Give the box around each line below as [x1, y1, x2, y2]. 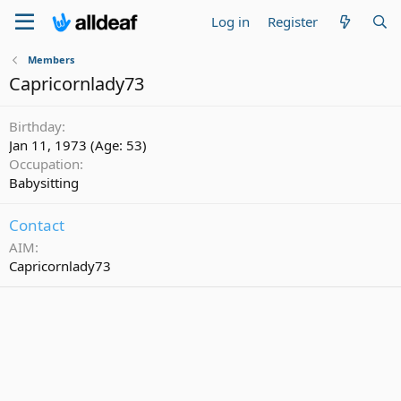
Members [27, 53, 74, 66]
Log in [211, 13, 251, 30]
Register [268, 13, 319, 30]
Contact [9, 215, 64, 235]
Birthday [9, 117, 62, 135]
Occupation [9, 155, 80, 173]
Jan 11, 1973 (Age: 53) [9, 136, 147, 154]
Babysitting [9, 174, 79, 192]
